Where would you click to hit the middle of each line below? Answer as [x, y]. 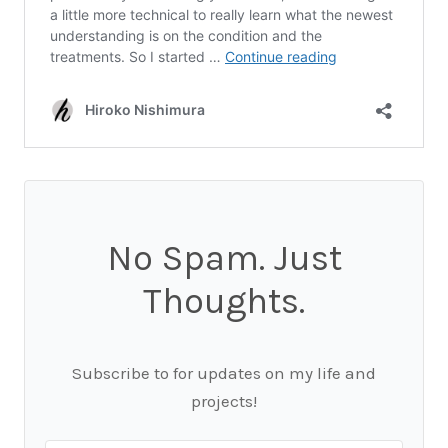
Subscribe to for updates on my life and [224, 372]
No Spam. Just [224, 257]
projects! [224, 400]
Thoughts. [224, 300]
